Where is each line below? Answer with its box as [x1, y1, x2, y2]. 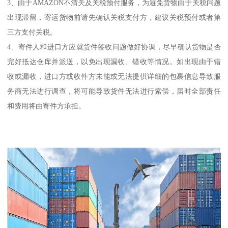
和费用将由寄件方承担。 [7, 102, 86, 110]
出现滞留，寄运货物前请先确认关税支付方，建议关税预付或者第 [7, 13, 221, 22]
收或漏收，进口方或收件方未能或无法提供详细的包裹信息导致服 [7, 72, 221, 81]
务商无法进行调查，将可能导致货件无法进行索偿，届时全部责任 [7, 87, 221, 96]
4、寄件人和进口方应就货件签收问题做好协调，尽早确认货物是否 [7, 43, 221, 51]
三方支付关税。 [7, 28, 58, 37]
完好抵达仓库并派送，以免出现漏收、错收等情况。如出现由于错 [7, 58, 221, 66]
